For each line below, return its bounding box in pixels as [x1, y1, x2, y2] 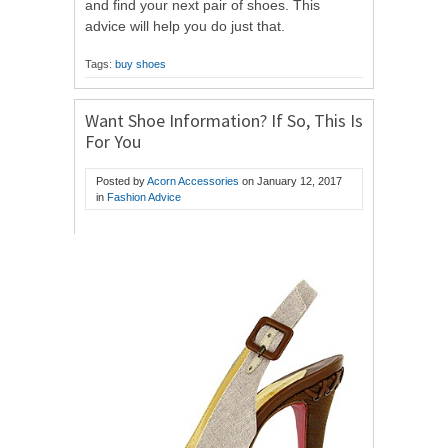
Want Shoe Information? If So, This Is [85, 109, 363, 133]
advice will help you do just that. [85, 18, 285, 35]
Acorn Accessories [147, 175, 239, 188]
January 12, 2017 [257, 175, 342, 188]
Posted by [96, 175, 147, 188]
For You [85, 130, 141, 154]
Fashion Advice [107, 191, 181, 204]
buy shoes [115, 58, 166, 71]
